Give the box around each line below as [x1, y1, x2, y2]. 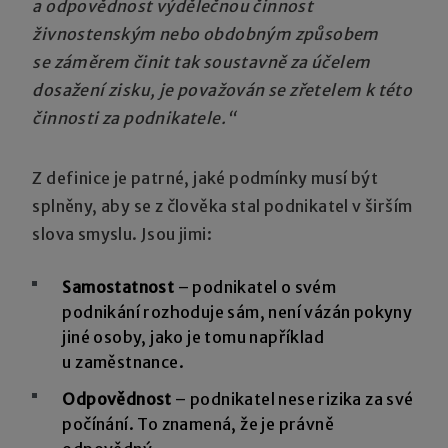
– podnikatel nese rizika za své [175, 388, 414, 409]
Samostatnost [62, 276, 175, 297]
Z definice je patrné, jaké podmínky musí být [32, 167, 379, 188]
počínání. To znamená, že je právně [62, 413, 335, 434]
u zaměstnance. [62, 351, 185, 372]
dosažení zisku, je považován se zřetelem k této [32, 79, 413, 100]
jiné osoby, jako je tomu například [62, 326, 325, 347]
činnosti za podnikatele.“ [32, 107, 236, 128]
